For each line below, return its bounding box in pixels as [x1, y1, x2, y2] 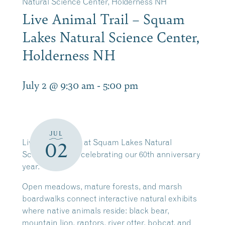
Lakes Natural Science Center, [22, 27, 199, 46]
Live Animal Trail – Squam [22, 9, 185, 28]
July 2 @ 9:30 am [22, 77, 94, 92]
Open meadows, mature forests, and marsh [22, 181, 182, 191]
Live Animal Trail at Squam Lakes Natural [22, 137, 172, 147]
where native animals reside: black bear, [22, 205, 169, 215]
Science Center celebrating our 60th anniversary [22, 149, 200, 159]
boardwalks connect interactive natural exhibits [22, 193, 197, 203]
